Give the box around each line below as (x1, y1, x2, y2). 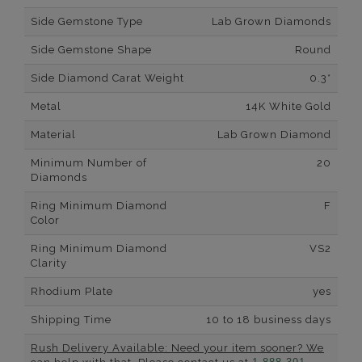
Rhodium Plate (31, 285, 113, 298)
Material (31, 128, 76, 141)
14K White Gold (246, 100, 331, 113)
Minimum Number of (31, 157, 147, 170)
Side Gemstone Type (31, 15, 143, 28)
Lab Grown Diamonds (212, 15, 331, 28)
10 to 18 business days (206, 314, 331, 326)
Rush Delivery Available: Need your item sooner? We (31, 342, 324, 355)
